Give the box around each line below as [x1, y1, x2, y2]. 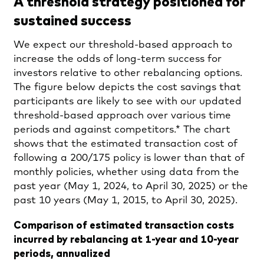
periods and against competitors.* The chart [14, 125, 230, 136]
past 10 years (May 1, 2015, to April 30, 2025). [14, 196, 237, 206]
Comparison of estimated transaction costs [14, 217, 234, 232]
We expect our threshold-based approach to [14, 40, 232, 51]
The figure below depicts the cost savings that [14, 82, 241, 93]
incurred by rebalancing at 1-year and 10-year [14, 232, 239, 246]
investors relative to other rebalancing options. [14, 68, 242, 79]
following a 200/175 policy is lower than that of [14, 153, 245, 164]
